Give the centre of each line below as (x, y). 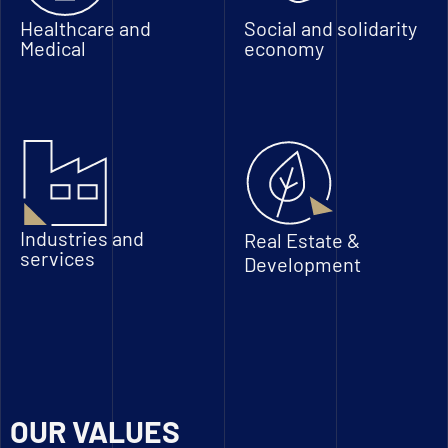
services (57, 258)
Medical (53, 48)
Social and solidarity (330, 28)
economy (284, 48)
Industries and (82, 238)
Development (302, 264)
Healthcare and (85, 28)
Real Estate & (302, 240)
